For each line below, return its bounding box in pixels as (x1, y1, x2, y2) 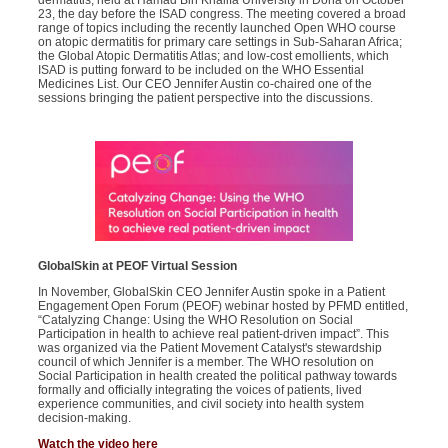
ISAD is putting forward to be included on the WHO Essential (38, 63, 364, 77)
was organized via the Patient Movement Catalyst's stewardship (38, 341, 382, 355)
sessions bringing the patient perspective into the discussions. (38, 91, 373, 105)
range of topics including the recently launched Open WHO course (38, 21, 396, 35)
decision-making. (38, 411, 131, 425)
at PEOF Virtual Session (99, 259, 237, 273)
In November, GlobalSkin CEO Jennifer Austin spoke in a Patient (38, 285, 385, 299)
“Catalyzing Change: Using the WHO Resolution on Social (38, 313, 353, 327)
